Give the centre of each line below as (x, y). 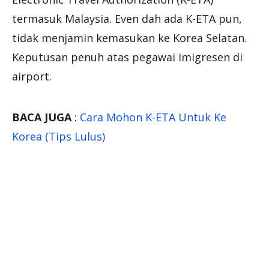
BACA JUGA (42, 117)
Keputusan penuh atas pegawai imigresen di (127, 57)
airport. (32, 77)
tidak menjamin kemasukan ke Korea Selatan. (129, 38)
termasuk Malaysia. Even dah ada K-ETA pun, (127, 19)
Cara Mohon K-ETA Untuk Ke (153, 117)
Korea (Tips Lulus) (59, 137)
